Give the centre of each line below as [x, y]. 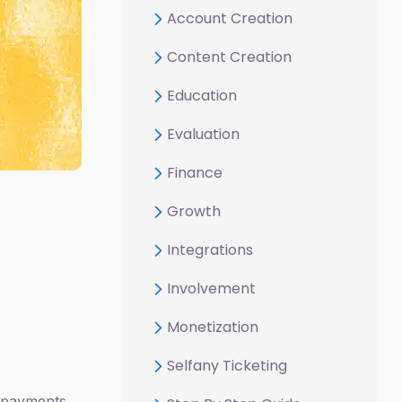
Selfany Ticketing [227, 365]
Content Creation [229, 57]
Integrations [210, 249]
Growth [194, 211]
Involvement [211, 288]
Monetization [213, 327]
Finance [195, 172]
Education [202, 95]
